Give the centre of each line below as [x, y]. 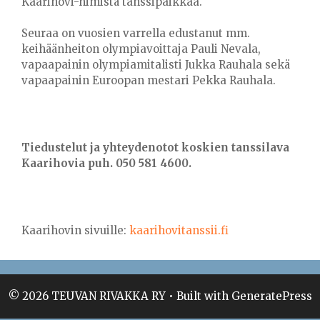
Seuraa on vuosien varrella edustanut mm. [136, 33]
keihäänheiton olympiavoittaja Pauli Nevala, [141, 49]
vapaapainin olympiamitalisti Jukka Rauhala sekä [156, 65]
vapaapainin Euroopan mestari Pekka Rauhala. [149, 80]
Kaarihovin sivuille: [75, 230]
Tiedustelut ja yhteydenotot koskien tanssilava [155, 147]
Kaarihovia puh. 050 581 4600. [106, 163]
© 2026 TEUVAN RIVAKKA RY [87, 296]
